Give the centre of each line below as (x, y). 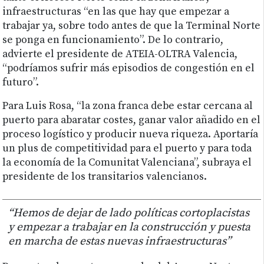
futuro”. (21, 83)
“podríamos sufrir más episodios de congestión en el (129, 69)
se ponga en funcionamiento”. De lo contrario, (113, 40)
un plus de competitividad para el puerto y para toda (127, 149)
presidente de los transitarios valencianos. (105, 177)
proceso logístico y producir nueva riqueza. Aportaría (131, 135)
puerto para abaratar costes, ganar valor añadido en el (132, 121)
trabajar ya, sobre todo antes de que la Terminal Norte (132, 26)
